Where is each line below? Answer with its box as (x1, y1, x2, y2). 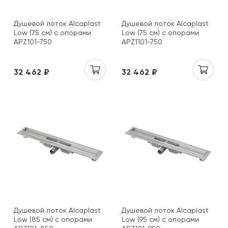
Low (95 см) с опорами (122, 215, 199, 223)
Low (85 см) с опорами (14, 215, 92, 223)
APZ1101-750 (122, 38, 162, 46)
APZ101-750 (14, 38, 52, 46)
